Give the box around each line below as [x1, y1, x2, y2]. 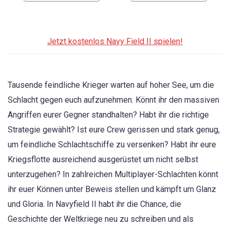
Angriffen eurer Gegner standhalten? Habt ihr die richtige [8, 110, 209, 120]
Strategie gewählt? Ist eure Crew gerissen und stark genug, [8, 125, 220, 135]
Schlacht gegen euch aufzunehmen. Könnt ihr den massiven [8, 95, 219, 105]
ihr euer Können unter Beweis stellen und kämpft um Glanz [8, 184, 216, 195]
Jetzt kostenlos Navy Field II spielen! [47, 36, 183, 46]
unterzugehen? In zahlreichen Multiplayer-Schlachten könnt [8, 169, 218, 180]
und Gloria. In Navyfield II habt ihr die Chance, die [8, 199, 181, 209]
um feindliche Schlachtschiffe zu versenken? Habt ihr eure [8, 140, 216, 150]
